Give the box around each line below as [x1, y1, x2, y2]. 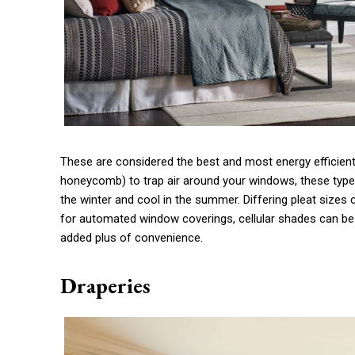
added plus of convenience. [60, 231, 203, 246]
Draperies [60, 272, 151, 300]
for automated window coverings [60, 212, 233, 227]
